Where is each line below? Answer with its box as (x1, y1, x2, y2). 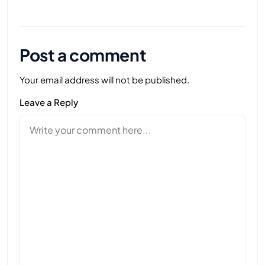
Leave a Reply (20, 96, 78, 108)
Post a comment (20, 44, 147, 66)
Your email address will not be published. (20, 74, 189, 86)
